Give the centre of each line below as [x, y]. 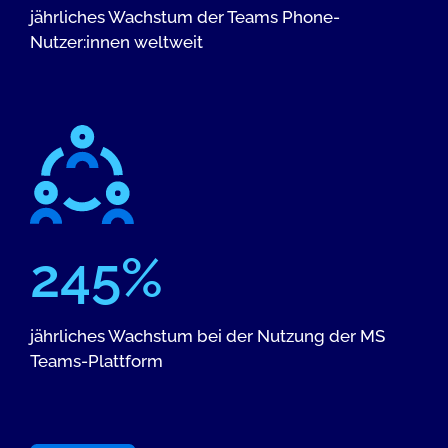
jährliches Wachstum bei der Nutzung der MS [207, 336]
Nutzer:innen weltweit [116, 41]
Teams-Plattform [96, 361]
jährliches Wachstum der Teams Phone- [185, 16]
